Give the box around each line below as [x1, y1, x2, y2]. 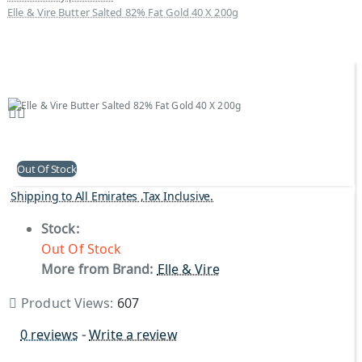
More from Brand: [41, 260, 154, 278]
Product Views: [21, 294, 117, 312]
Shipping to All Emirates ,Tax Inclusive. [11, 188, 213, 204]
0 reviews [20, 326, 78, 343]
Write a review [89, 326, 178, 343]
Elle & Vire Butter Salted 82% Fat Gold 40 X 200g [7, 5, 238, 19]
